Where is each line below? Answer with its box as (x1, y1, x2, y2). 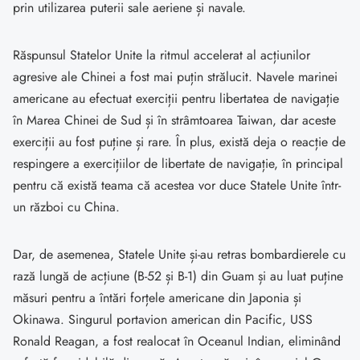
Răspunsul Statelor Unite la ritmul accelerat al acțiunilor (13, 46, 310, 65)
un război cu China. (13, 198, 120, 217)
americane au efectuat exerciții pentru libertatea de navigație (13, 89, 339, 108)
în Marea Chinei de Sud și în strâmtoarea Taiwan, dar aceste (13, 111, 336, 130)
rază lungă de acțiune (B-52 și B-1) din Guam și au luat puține (13, 267, 343, 286)
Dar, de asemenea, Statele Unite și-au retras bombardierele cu (13, 245, 346, 264)
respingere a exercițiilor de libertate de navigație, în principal (13, 154, 343, 174)
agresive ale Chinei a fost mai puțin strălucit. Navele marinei (13, 67, 337, 87)
